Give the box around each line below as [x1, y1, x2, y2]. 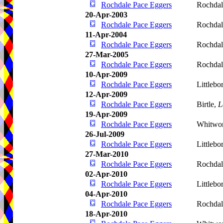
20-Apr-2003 [85, 10, 127, 19]
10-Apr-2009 [85, 70, 127, 79]
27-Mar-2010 [85, 150, 128, 158]
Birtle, [197, 100, 218, 109]
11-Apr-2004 [85, 30, 127, 39]
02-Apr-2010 [85, 170, 127, 178]
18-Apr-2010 [85, 210, 127, 218]
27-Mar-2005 [85, 50, 128, 59]
